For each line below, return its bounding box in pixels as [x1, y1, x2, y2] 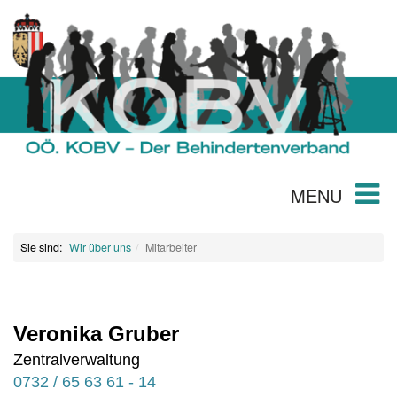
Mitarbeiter [145, 239, 197, 255]
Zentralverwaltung [13, 351, 140, 369]
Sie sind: [20, 239, 62, 255]
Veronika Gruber [13, 322, 179, 346]
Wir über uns [69, 239, 131, 255]
